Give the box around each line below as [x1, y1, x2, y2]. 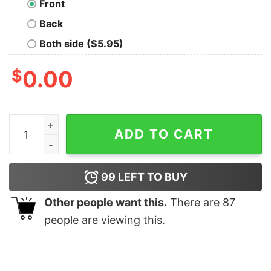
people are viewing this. [44, 214, 165, 227]
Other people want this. [44, 196, 167, 209]
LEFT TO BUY [115, 171, 188, 184]
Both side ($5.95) [39, 38, 123, 50]
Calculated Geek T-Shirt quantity [8, 116, 165, 129]
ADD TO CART [114, 126, 214, 142]
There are [167, 196, 223, 209]
